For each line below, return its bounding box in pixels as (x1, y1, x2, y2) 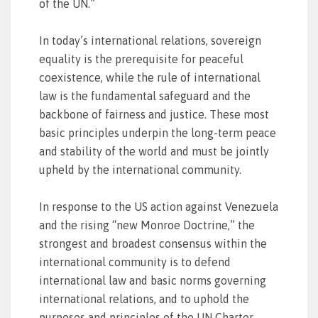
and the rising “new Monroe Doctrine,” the (39, 219, 255, 231)
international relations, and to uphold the (39, 292, 249, 305)
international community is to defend (39, 256, 231, 268)
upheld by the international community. (39, 163, 241, 176)
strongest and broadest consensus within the (39, 237, 267, 250)
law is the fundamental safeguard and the (39, 89, 251, 102)
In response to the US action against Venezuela (39, 200, 278, 213)
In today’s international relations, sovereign (39, 34, 261, 47)
